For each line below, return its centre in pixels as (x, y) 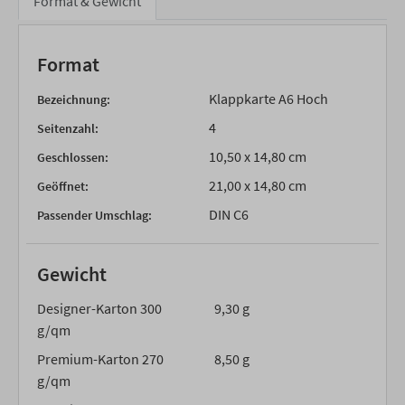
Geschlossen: (73, 157)
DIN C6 (229, 214)
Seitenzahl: (68, 128)
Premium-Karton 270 (100, 359)
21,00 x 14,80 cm (258, 185)
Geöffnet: (63, 186)
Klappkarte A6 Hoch (268, 99)
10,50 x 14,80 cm (258, 156)
